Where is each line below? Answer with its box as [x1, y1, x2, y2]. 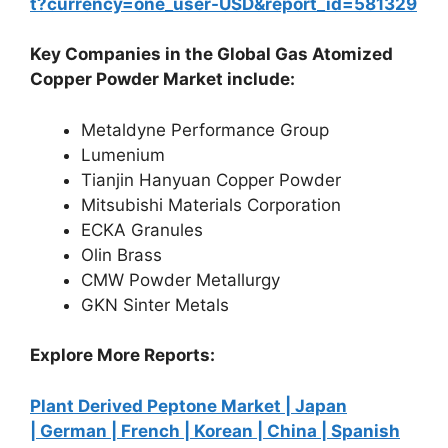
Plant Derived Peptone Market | [30, 395, 295, 416]
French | [121, 420, 194, 441]
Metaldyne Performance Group [81, 119, 329, 140]
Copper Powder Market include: [30, 69, 295, 89]
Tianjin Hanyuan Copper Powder [81, 169, 341, 190]
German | [40, 420, 121, 441]
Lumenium [81, 144, 165, 165]
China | [267, 420, 331, 441]
